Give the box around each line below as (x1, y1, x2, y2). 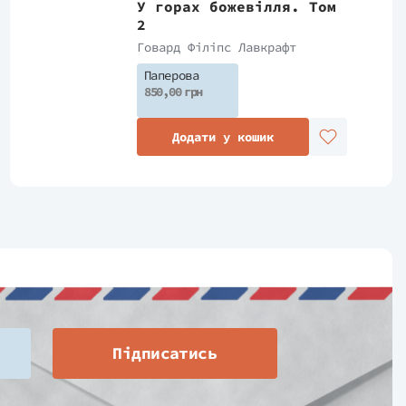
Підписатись (112, 343, 217, 363)
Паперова (143, 67, 199, 83)
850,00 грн (143, 83, 203, 100)
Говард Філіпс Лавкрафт (136, 39, 296, 55)
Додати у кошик (171, 129, 274, 145)
